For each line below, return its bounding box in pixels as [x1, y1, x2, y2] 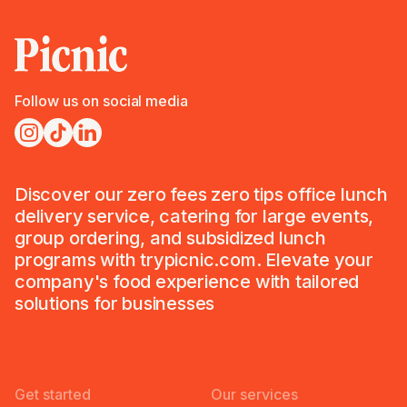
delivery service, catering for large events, [15, 204, 374, 227]
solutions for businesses [15, 292, 215, 314]
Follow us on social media [15, 91, 189, 110]
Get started [15, 384, 91, 403]
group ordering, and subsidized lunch [15, 226, 326, 249]
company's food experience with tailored [15, 270, 360, 293]
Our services [211, 384, 298, 403]
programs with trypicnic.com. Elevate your [15, 248, 373, 271]
